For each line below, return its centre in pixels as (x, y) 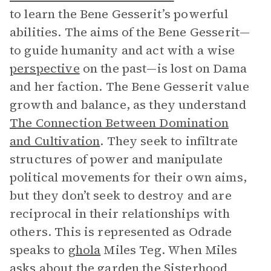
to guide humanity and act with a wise (122, 50)
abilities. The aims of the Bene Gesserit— (130, 32)
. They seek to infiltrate (169, 141)
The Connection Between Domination (119, 123)
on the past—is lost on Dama (163, 68)
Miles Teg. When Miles (169, 250)
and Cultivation (55, 141)
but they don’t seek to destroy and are (121, 195)
